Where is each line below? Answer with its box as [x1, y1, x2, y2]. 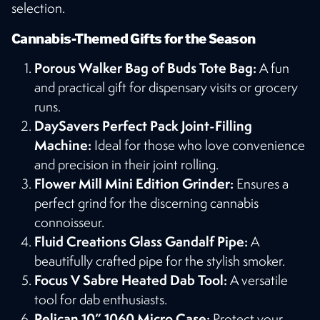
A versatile [227, 271, 288, 289]
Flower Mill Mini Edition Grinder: [34, 174, 234, 193]
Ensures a [234, 174, 289, 192]
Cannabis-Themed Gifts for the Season [11, 28, 256, 47]
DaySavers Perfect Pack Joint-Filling [34, 116, 252, 135]
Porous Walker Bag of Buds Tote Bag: [34, 58, 256, 77]
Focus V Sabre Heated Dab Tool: [34, 270, 227, 289]
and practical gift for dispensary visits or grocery [34, 78, 298, 96]
